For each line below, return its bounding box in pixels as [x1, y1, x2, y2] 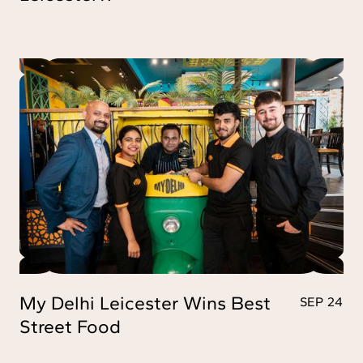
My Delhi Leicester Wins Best [19, 292, 271, 315]
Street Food [19, 315, 121, 339]
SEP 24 [299, 294, 344, 310]
